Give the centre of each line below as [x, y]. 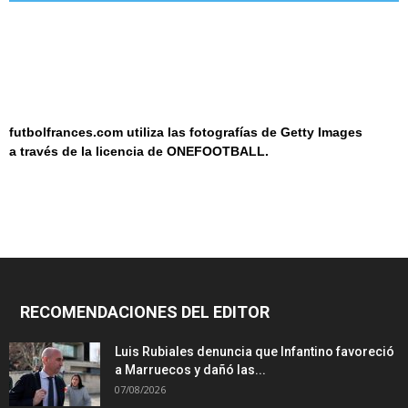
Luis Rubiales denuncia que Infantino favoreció [255, 352]
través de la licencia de [92, 152]
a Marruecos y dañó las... [190, 370]
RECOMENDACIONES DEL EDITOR [145, 312]
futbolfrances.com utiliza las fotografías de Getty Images [186, 133]
